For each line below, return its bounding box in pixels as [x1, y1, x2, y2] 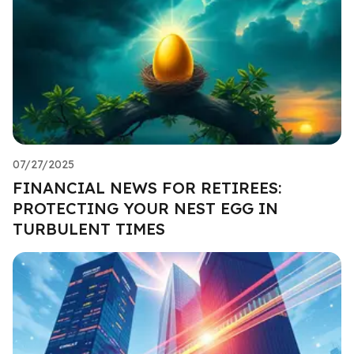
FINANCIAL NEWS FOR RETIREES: [13, 177, 281, 198]
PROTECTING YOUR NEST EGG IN [13, 198, 278, 218]
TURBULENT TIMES [13, 218, 165, 239]
